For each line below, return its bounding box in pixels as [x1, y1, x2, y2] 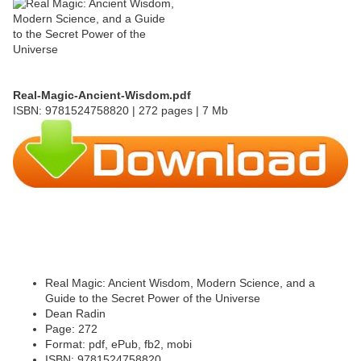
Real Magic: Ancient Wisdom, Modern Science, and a [45, 276, 315, 290]
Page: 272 [45, 322, 98, 336]
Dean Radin [45, 307, 106, 321]
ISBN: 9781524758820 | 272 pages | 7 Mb [13, 104, 228, 118]
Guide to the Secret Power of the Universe [45, 292, 260, 305]
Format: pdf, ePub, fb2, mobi [45, 338, 192, 351]
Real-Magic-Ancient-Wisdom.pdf [13, 89, 191, 102]
